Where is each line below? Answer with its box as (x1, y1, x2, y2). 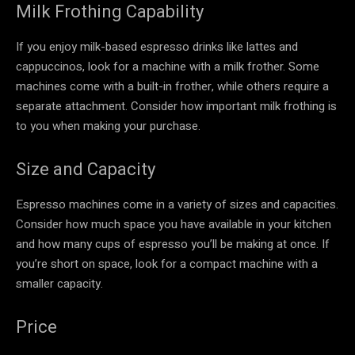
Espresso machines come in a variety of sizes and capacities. (16, 195, 338, 213)
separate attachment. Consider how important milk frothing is (16, 97, 337, 115)
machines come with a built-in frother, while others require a (16, 77, 329, 95)
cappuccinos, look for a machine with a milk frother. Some (16, 57, 319, 75)
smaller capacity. (16, 274, 103, 292)
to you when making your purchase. (16, 116, 200, 135)
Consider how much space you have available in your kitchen (16, 215, 331, 233)
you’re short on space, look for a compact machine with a (16, 254, 318, 273)
